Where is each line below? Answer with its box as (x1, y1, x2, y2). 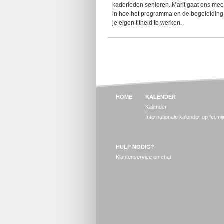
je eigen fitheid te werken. (112, 19, 182, 26)
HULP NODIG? (116, 144, 154, 150)
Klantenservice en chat (116, 154, 171, 160)
